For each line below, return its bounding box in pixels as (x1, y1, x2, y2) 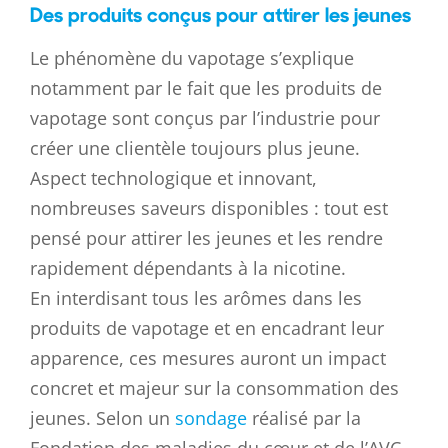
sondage (175, 406, 247, 431)
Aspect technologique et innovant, (30, 166, 317, 191)
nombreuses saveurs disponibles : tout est (30, 196, 388, 221)
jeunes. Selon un (30, 406, 175, 431)
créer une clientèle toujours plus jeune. (30, 136, 360, 161)
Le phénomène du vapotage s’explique (30, 46, 354, 71)
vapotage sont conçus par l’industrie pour (30, 106, 380, 131)
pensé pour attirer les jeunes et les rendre (30, 226, 383, 251)
